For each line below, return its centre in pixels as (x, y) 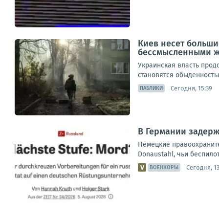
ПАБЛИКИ (151, 88)
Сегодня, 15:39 (191, 88)
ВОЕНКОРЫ (164, 167)
